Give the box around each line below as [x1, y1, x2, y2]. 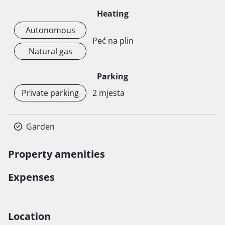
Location [8, 209, 51, 223]
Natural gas [28, 46, 72, 57]
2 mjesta [92, 87, 125, 99]
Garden [26, 121, 55, 133]
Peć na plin [92, 35, 134, 47]
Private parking [22, 87, 79, 99]
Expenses [8, 170, 55, 184]
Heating [96, 8, 129, 20]
